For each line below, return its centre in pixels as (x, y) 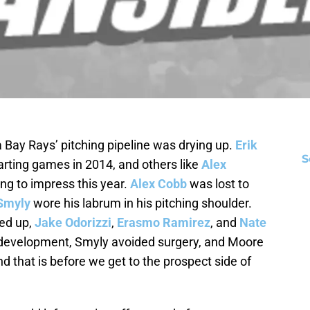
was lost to (218, 184)
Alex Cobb (158, 184)
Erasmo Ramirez (164, 223)
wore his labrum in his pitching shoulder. (141, 203)
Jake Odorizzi (73, 223)
